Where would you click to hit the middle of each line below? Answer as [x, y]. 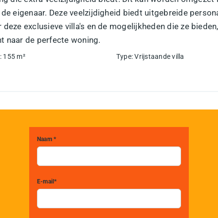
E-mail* [47, 181]
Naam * [47, 139]
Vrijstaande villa [159, 56]
